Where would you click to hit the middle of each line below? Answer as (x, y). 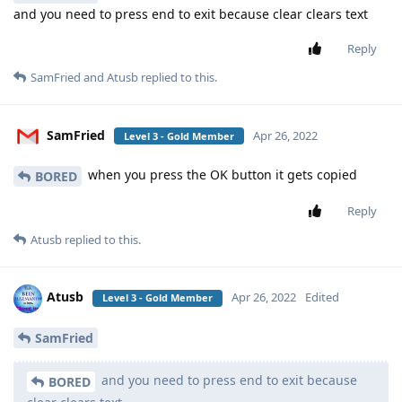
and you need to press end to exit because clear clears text (191, 13)
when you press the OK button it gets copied (221, 174)
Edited (322, 297)
